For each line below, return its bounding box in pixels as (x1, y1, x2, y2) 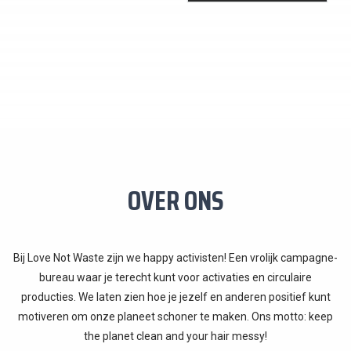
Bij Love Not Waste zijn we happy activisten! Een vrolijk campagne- (13, 251, 338, 264)
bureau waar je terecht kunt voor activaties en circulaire (39, 270, 312, 284)
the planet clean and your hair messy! (84, 329, 267, 342)
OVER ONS (127, 178, 224, 222)
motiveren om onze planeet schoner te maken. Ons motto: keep (18, 309, 333, 323)
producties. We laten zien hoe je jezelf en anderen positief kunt (20, 290, 331, 303)
